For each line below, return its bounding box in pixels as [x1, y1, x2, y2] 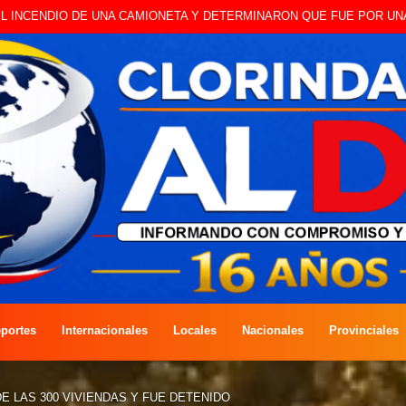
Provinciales [329, 323, 399, 337]
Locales [173, 323, 217, 337]
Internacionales [62, 323, 148, 337]
